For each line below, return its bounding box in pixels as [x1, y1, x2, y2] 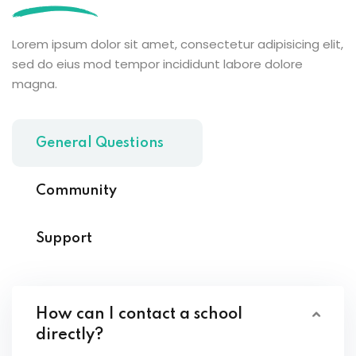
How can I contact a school [36, 307, 242, 323]
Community [36, 184, 117, 199]
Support [36, 231, 92, 246]
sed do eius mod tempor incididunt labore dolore [12, 56, 303, 73]
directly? [36, 327, 103, 344]
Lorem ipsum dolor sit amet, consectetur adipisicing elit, [12, 36, 343, 53]
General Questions [36, 136, 164, 151]
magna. [12, 75, 57, 93]
